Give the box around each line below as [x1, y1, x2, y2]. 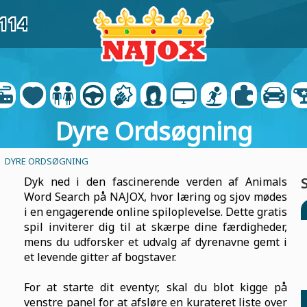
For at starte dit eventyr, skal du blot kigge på [24, 280, 287, 295]
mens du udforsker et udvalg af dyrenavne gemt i [24, 234, 287, 249]
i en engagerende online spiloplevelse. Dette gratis [24, 204, 287, 219]
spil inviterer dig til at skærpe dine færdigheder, [24, 219, 287, 234]
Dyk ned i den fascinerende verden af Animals [24, 174, 287, 189]
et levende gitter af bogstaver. [24, 249, 176, 265]
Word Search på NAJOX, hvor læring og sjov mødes [24, 189, 287, 204]
